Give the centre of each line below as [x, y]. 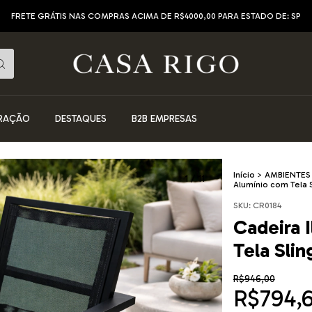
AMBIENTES [287, 175]
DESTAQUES [81, 119]
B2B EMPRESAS [164, 119]
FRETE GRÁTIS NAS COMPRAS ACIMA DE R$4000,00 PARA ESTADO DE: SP [156, 16]
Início [244, 175]
